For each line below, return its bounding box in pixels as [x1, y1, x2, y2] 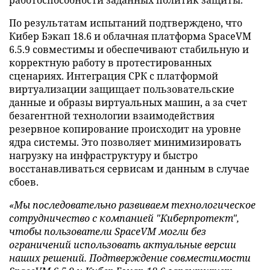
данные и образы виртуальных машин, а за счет [9, 96, 247, 110]
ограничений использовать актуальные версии [9, 238, 236, 252]
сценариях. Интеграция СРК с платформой [9, 69, 218, 83]
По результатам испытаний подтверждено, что [9, 16, 242, 30]
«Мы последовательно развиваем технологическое [9, 198, 256, 212]
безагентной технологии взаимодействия [9, 109, 215, 123]
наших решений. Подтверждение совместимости [9, 251, 251, 265]
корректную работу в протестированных [9, 56, 212, 70]
